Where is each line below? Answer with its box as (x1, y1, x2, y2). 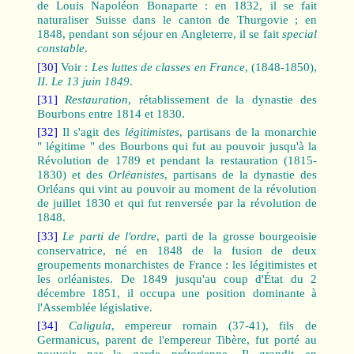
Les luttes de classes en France (91, 60, 245, 73)
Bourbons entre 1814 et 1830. (36, 107, 185, 120)
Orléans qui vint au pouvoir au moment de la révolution (36, 183, 318, 196)
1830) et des (36, 168, 108, 182)
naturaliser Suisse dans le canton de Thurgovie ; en (36, 13, 318, 27)
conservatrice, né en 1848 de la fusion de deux (36, 243, 318, 257)
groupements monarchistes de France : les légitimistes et (36, 258, 318, 271)
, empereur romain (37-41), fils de (111, 318, 318, 332)
